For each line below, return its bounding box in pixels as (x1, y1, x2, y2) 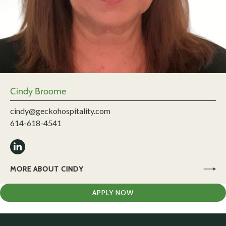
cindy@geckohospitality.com (10, 106, 110, 116)
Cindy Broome (10, 86, 66, 97)
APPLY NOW (92, 188, 134, 198)
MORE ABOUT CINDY (10, 164, 83, 174)
